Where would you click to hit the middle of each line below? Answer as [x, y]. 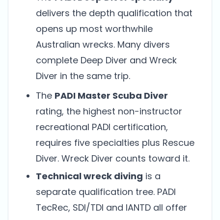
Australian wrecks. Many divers [103, 44]
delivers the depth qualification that [114, 13]
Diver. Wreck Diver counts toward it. [113, 158]
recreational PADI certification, [102, 127]
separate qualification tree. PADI [106, 192]
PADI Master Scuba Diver [111, 96]
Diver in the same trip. [83, 76]
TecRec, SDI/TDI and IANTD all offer [111, 207]
